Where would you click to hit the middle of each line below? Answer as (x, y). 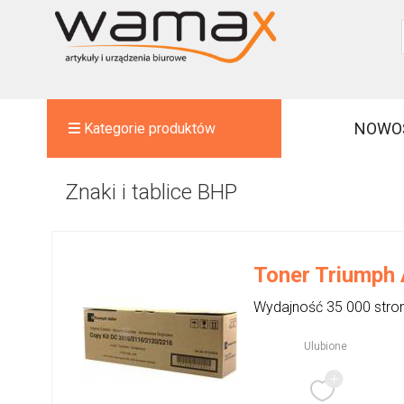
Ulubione (325, 346)
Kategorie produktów (150, 128)
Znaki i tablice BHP (151, 192)
